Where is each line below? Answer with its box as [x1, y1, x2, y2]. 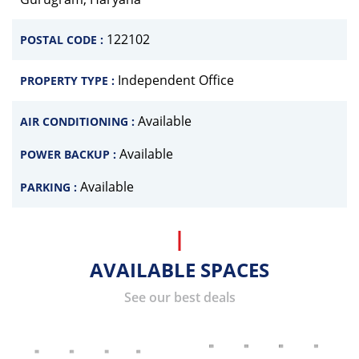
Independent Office [118, 71, 234, 89]
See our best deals [123, 288, 236, 306]
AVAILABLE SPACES [90, 256, 269, 283]
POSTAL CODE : [20, 31, 107, 47]
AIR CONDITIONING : [20, 113, 138, 129]
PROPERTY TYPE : [20, 72, 118, 88]
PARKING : [20, 179, 80, 195]
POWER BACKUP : [20, 146, 119, 162]
